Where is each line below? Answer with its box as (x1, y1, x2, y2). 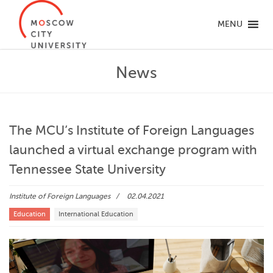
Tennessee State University (9, 162, 166, 177)
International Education (58, 210, 133, 218)
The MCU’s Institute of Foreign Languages (9, 123, 254, 138)
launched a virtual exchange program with (9, 143, 257, 157)
